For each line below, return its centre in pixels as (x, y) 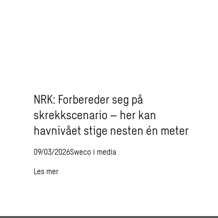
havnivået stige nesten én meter (111, 130)
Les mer (46, 171)
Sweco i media (93, 152)
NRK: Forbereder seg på (89, 99)
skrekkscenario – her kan (95, 115)
